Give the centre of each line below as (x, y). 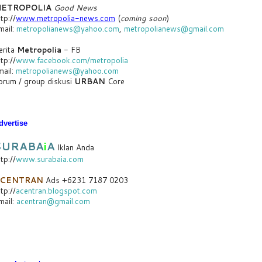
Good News (75, 7)
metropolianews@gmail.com (174, 28)
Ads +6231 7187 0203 (86, 180)
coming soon (144, 18)
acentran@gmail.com (53, 201)
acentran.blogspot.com (56, 190)
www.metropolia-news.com (65, 18)
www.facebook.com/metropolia (72, 60)
